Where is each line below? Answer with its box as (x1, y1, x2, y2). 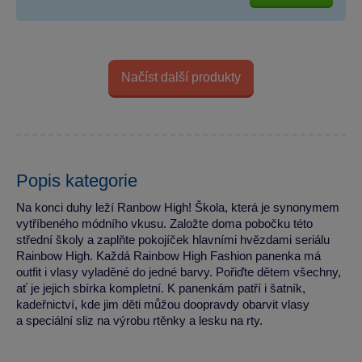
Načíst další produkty (121, 70, 241, 85)
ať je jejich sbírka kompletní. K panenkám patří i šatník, (16, 280, 305, 295)
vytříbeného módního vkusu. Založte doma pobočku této (16, 216, 313, 230)
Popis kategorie (16, 170, 137, 191)
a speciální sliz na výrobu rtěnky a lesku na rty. (16, 313, 263, 327)
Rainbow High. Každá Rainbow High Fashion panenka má (16, 248, 321, 263)
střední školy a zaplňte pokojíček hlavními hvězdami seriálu (16, 232, 330, 246)
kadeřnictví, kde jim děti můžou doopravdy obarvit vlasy (16, 297, 309, 311)
